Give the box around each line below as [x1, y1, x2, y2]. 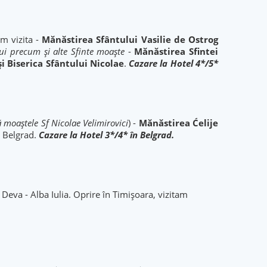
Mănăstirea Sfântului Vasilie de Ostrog [42, 33, 219, 45]
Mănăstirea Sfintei [134, 45, 219, 57]
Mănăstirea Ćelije [138, 117, 219, 129]
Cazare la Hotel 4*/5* [129, 57, 219, 69]
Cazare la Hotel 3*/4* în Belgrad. [39, 129, 174, 141]
